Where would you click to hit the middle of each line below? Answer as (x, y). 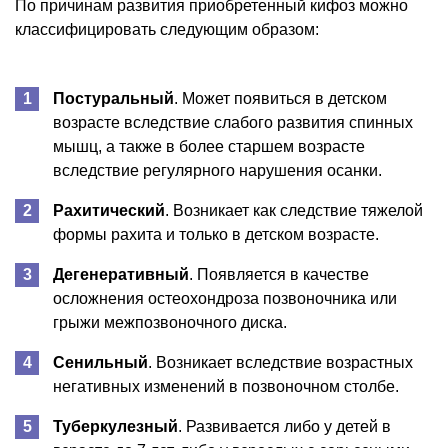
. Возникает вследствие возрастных (280, 362)
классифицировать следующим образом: (167, 29)
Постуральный (113, 98)
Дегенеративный (121, 274)
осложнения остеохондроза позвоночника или (225, 298)
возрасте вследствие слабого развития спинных (233, 122)
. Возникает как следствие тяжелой (294, 210)
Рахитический (109, 210)
